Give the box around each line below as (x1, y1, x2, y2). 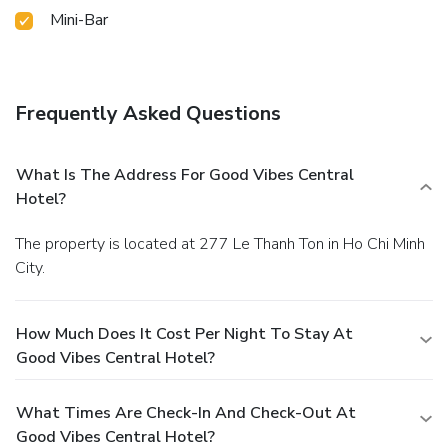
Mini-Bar (50, 8, 108, 31)
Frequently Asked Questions (15, 99, 281, 127)
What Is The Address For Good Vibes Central (16, 163, 354, 186)
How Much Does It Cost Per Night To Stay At (16, 322, 353, 345)
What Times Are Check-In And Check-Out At (16, 401, 356, 424)
